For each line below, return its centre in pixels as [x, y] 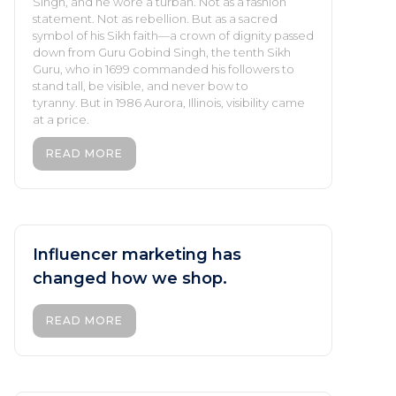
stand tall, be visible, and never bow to [141, 85]
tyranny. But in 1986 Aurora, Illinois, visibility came [169, 102]
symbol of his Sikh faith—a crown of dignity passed [173, 35]
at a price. [61, 119]
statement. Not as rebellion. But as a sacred [155, 18]
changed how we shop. [130, 278]
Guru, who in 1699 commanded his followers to [164, 69]
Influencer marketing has [137, 254]
